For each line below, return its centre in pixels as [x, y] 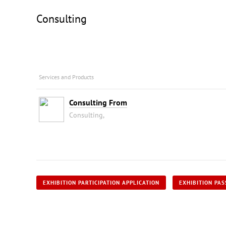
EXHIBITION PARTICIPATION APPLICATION [101, 182]
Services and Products [66, 77]
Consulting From [98, 102]
